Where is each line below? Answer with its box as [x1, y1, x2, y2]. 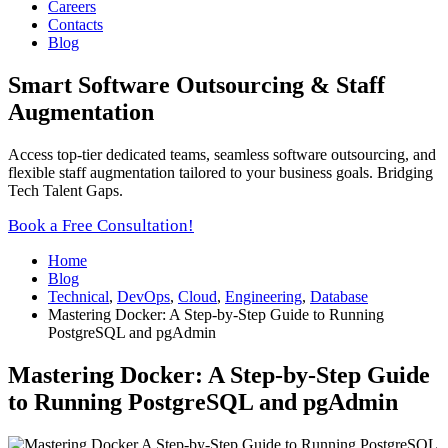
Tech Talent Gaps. [8, 181, 123, 199]
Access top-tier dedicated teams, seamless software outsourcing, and [8, 145, 436, 163]
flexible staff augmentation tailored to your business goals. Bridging [8, 163, 433, 181]
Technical [48, 287, 109, 305]
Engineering [225, 287, 302, 305]
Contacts [48, 16, 103, 33]
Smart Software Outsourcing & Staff [8, 71, 385, 98]
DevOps [117, 287, 170, 305]
